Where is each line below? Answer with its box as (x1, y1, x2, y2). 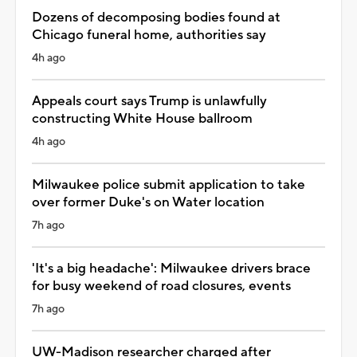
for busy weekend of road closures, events (32, 277, 291, 295)
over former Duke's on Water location (32, 193, 265, 211)
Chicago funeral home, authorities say (32, 25, 266, 44)
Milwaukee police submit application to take (32, 175, 305, 194)
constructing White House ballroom (32, 109, 253, 127)
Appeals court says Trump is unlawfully (32, 92, 267, 110)
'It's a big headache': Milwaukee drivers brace (32, 259, 311, 277)
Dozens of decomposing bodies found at (32, 8, 280, 26)
